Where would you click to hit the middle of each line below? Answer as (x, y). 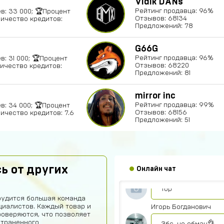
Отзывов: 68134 (161, 18)
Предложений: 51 (162, 120)
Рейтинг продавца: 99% (174, 105)
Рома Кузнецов (176, 137)
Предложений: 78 (164, 26)
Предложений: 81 (163, 73)
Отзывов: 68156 (161, 112)
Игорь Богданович (181, 207)
